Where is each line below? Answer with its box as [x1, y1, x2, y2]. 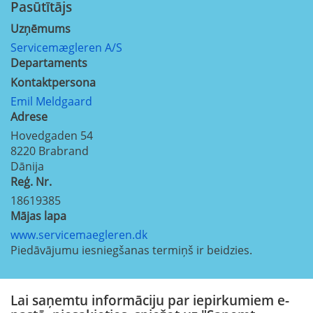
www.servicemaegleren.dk [10, 226, 147, 242]
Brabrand [38, 143, 89, 159]
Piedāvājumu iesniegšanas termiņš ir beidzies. [10, 242, 252, 258]
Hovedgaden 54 [10, 127, 93, 143]
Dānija [10, 158, 44, 174]
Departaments [10, 54, 87, 71]
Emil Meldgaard [10, 93, 92, 109]
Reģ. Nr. [10, 173, 52, 189]
